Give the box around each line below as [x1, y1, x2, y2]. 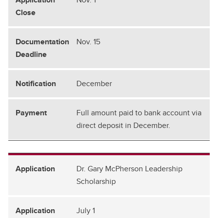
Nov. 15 [76, 36, 100, 47]
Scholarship [76, 175, 116, 187]
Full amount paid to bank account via [76, 107, 201, 118]
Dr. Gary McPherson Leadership [76, 163, 182, 174]
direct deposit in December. [76, 119, 170, 131]
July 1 [76, 204, 95, 216]
